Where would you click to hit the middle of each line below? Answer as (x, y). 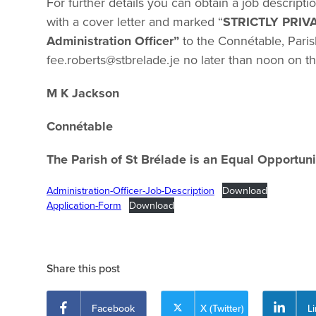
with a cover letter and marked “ (135, 22)
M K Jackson (83, 93)
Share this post (83, 269)
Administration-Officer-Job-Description (130, 191)
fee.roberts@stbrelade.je (113, 60)
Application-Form (84, 206)
